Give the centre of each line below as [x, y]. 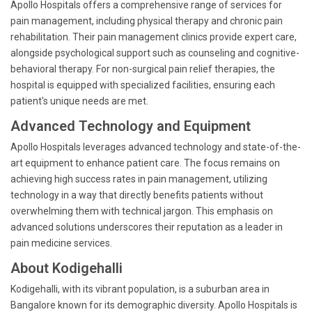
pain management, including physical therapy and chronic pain [147, 21]
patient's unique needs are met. [79, 101]
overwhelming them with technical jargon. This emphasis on [142, 211]
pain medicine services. [61, 243]
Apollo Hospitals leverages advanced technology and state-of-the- [156, 147]
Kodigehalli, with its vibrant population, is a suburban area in [140, 289]
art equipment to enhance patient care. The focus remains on [145, 163]
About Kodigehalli [67, 268]
